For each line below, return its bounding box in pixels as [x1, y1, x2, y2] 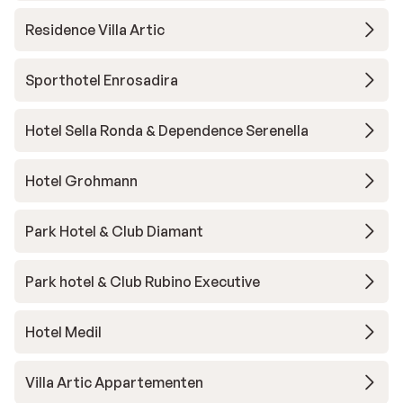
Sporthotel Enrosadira [25, 70, 178, 89]
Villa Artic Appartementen [25, 372, 203, 391]
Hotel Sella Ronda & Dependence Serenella [25, 121, 309, 139]
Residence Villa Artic [25, 20, 165, 39]
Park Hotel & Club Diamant [25, 221, 203, 240]
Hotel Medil [25, 322, 102, 341]
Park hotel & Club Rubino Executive [25, 272, 260, 291]
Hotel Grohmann [25, 171, 138, 190]
